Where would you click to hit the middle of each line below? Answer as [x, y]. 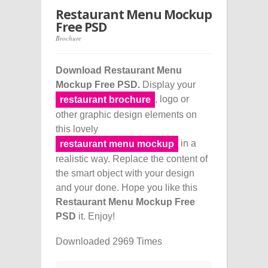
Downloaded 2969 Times [109, 241]
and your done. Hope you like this [127, 187]
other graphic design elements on [126, 114]
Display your [168, 84]
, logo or [172, 99]
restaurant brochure [105, 99]
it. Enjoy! [95, 216]
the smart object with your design [125, 173]
